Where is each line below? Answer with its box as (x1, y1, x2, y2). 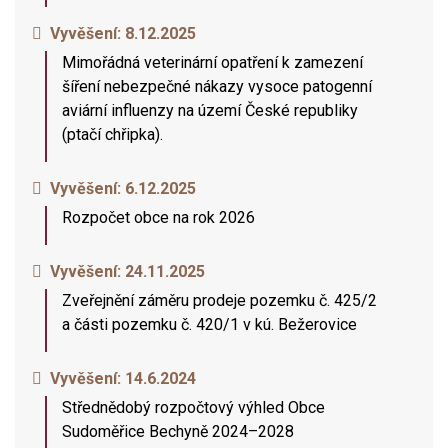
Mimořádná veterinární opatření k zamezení (62, 53, 363, 72)
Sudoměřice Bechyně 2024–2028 (62, 422, 294, 441)
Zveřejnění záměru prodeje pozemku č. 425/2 (62, 291, 377, 310)
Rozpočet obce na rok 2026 (62, 208, 255, 227)
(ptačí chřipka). (62, 125, 163, 144)
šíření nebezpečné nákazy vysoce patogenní (62, 77, 372, 96)
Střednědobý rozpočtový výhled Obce (62, 398, 325, 417)
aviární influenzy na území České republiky (62, 101, 358, 120)
